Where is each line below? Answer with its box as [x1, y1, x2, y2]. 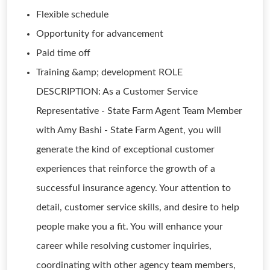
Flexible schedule [36, 10, 108, 19]
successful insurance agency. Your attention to [36, 183, 231, 193]
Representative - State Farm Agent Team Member [36, 106, 242, 116]
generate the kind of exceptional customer [36, 145, 215, 154]
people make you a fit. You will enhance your [36, 222, 223, 231]
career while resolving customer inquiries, [36, 241, 212, 251]
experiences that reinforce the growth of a [36, 164, 215, 174]
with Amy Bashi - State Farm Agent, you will [36, 125, 221, 135]
